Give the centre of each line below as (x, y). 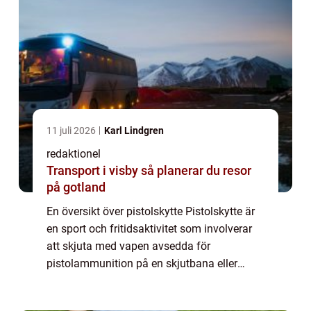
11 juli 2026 (72, 130)
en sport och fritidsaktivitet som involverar (149, 228)
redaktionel (74, 153)
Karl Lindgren (134, 130)
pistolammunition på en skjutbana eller (142, 263)
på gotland (76, 187)
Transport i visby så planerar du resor (94, 170)
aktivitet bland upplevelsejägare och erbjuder (155, 298)
